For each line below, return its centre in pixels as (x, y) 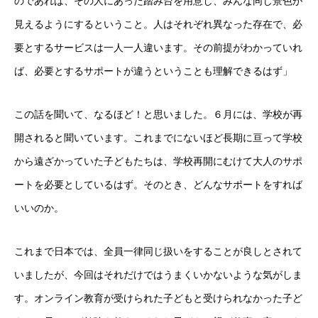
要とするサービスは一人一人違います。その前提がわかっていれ (158, 48)
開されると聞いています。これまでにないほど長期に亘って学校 (158, 138)
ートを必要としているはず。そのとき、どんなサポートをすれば (158, 185)
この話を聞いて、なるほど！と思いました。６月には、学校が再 (158, 114)
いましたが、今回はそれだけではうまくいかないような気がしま (158, 275)
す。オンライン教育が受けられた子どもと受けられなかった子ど (158, 298)
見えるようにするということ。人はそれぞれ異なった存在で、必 (158, 24)
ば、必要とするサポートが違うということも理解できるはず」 (153, 71)
